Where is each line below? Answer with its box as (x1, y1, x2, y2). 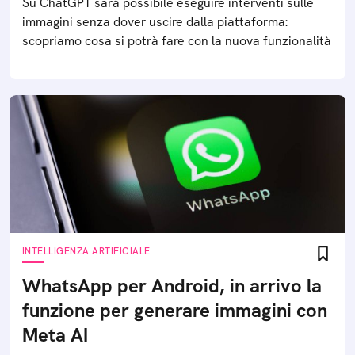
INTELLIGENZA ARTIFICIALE (22, 245, 151, 258)
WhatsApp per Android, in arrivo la (22, 273, 322, 298)
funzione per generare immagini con (22, 298, 327, 323)
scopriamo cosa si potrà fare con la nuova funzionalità (22, 32, 331, 49)
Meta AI (22, 323, 88, 347)
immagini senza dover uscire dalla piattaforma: (22, 13, 288, 30)
